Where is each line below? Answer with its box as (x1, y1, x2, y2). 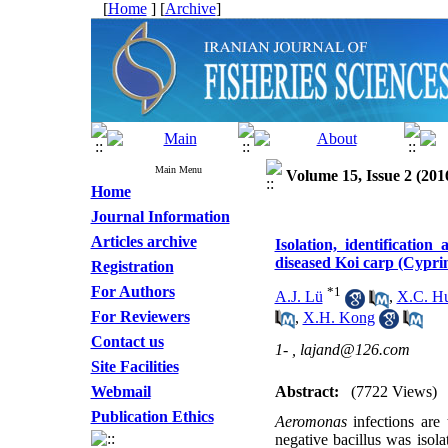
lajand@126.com (299, 341, 410, 358)
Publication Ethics (90, 408, 214, 425)
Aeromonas (274, 413, 347, 430)
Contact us (90, 333, 164, 350)
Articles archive (90, 233, 197, 250)
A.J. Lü (274, 288, 323, 306)
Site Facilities (90, 358, 179, 375)
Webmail (90, 383, 151, 400)
